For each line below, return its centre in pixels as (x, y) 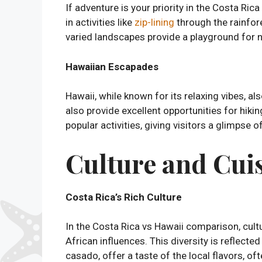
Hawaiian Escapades (112, 66)
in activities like (100, 22)
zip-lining (154, 22)
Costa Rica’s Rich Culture (124, 197)
